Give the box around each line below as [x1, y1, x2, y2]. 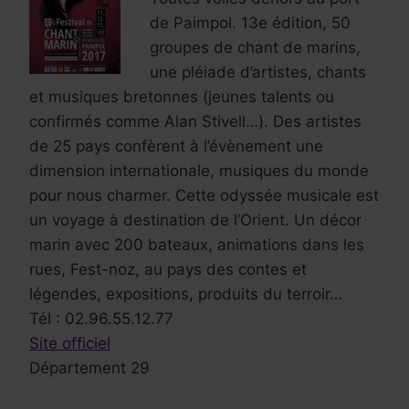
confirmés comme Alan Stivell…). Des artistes [29, 111, 362, 131]
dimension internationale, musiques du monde [29, 161, 369, 180]
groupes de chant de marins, [150, 37, 361, 57]
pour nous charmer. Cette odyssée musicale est [29, 185, 379, 204]
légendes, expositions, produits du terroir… [29, 284, 342, 303]
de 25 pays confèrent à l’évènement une [29, 136, 323, 155]
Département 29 [29, 358, 150, 377]
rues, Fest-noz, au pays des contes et [29, 259, 307, 278]
